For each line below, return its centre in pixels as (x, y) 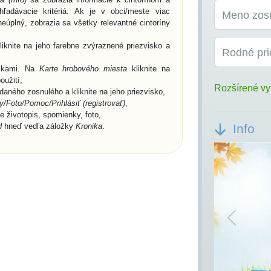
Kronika (89, 126)
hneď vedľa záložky (39, 126)
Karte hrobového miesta (83, 69)
